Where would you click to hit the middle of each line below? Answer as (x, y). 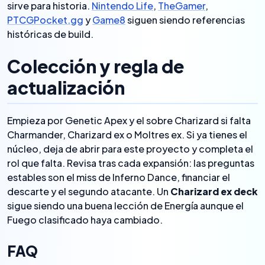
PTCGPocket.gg (45, 20)
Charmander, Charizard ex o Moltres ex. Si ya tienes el (127, 135)
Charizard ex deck (214, 191)
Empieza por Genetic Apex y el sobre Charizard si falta (129, 120)
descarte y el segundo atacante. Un (89, 191)
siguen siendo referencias (185, 20)
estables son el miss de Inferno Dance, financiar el (119, 177)
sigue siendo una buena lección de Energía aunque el (125, 206)
